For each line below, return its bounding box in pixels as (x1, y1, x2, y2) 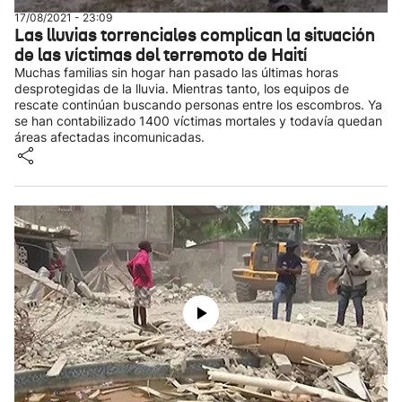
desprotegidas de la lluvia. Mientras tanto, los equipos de (14, 81, 349, 96)
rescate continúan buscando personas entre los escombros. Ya (14, 97, 382, 112)
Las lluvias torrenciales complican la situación (14, 23, 375, 47)
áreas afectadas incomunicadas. (14, 129, 205, 144)
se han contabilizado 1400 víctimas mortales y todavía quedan (14, 113, 382, 128)
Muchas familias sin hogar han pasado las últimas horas (14, 65, 338, 80)
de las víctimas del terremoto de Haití (14, 43, 307, 66)
